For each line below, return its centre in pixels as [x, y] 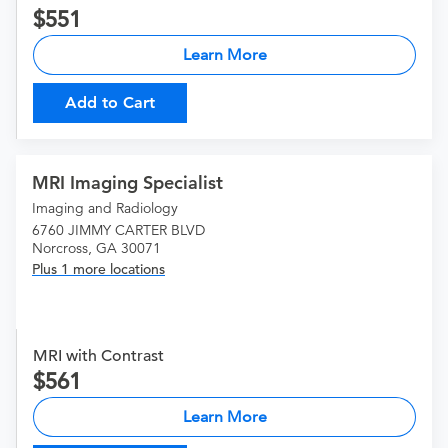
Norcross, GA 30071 [96, 248]
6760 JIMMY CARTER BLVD [118, 230]
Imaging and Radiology [105, 208]
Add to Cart [110, 103]
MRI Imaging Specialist [127, 183]
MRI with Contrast [98, 356]
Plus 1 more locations [98, 269]
